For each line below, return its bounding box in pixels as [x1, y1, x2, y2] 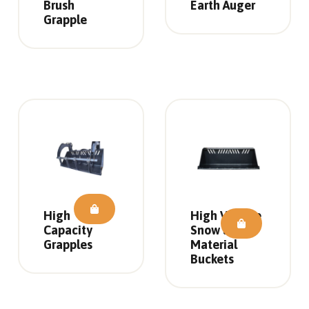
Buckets [190, 252, 234, 267]
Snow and [190, 223, 244, 238]
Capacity [43, 223, 92, 238]
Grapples [43, 237, 92, 252]
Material [190, 237, 237, 252]
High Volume [190, 208, 261, 223]
